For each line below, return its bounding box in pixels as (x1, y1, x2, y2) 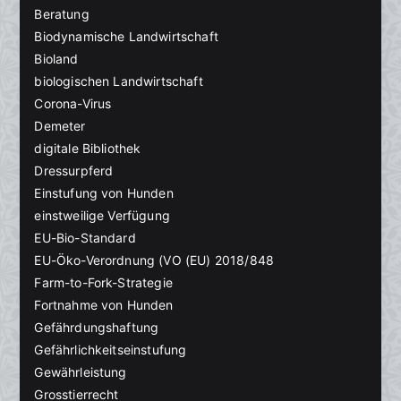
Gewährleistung (34, 364, 127, 380)
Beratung (34, 6, 90, 22)
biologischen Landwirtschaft (34, 73, 203, 90)
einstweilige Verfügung (34, 208, 170, 224)
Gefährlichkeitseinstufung (34, 342, 187, 358)
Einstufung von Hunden (34, 185, 174, 201)
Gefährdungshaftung (34, 320, 159, 336)
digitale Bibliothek (34, 141, 141, 157)
